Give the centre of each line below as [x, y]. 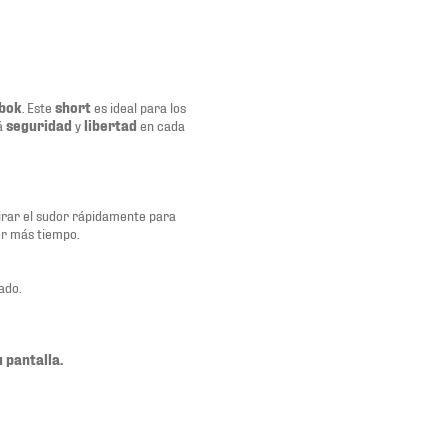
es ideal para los [138, 106]
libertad [110, 124]
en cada [161, 124]
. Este [38, 106]
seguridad [39, 124]
